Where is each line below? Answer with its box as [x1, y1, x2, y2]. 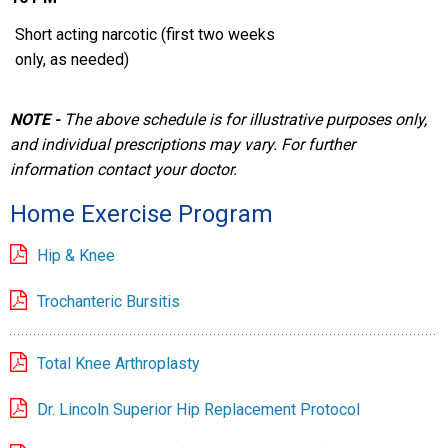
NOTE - [10, 110, 64, 130]
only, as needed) [15, 50, 129, 70]
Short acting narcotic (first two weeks [15, 25, 275, 45]
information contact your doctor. [10, 160, 237, 180]
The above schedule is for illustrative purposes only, [64, 110, 427, 130]
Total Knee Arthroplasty [37, 354, 200, 374]
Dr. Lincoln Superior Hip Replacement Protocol [37, 400, 360, 420]
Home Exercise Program [10, 200, 273, 229]
